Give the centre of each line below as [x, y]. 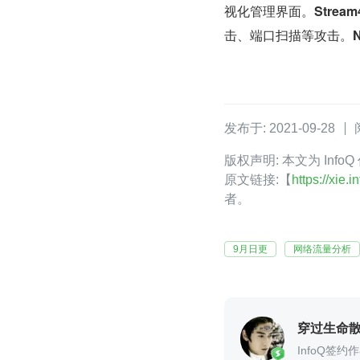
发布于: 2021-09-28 [280, 129]
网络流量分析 [322, 250]
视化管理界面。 [269, 11]
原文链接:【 [258, 180]
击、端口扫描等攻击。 [288, 35]
